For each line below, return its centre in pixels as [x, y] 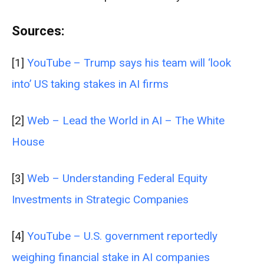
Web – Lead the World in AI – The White [126, 120]
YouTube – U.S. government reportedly [122, 236]
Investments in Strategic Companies [100, 199]
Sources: [38, 31]
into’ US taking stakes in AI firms [90, 84]
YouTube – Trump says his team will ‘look [129, 62]
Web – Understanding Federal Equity [117, 178]
